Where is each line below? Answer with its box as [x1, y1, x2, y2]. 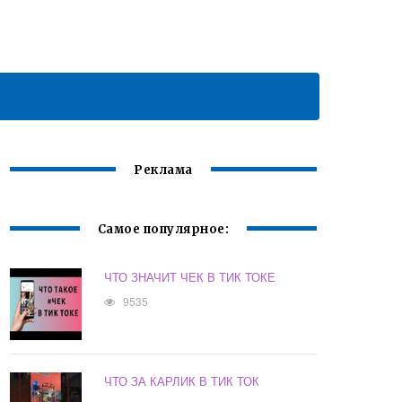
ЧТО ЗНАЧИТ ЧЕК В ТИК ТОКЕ [104, 268, 276, 286]
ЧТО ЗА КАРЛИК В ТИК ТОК [104, 372, 260, 390]
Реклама [134, 162, 193, 179]
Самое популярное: [97, 222, 230, 238]
